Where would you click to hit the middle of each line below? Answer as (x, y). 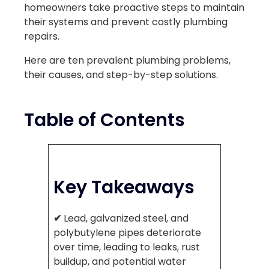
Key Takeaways (124, 187)
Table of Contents (104, 120)
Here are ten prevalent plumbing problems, (127, 61)
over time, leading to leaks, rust (127, 247)
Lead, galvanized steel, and (126, 219)
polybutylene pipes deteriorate (127, 233)
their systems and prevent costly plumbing (126, 22)
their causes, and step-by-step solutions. (121, 75)
